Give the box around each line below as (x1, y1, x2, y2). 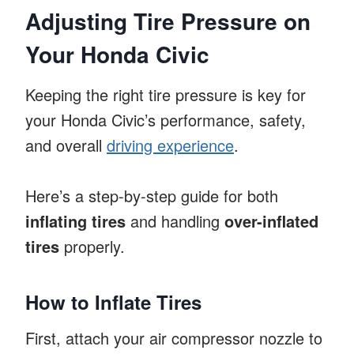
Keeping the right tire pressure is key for (25, 82, 306, 106)
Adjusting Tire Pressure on (25, 4, 311, 37)
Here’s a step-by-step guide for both (25, 183, 278, 207)
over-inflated (224, 209, 318, 232)
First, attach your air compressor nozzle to (25, 326, 322, 349)
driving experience (107, 133, 234, 156)
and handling (126, 209, 224, 232)
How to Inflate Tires (25, 288, 201, 315)
